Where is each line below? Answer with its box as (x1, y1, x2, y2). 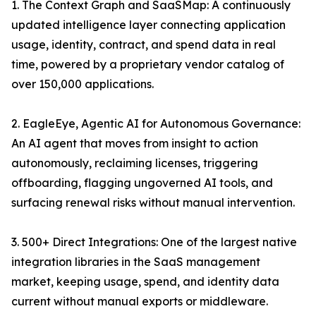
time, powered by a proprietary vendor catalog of (11, 57, 284, 72)
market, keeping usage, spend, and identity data (11, 274, 279, 289)
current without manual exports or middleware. (11, 294, 268, 309)
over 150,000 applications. (11, 77, 154, 92)
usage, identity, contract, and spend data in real (11, 37, 276, 52)
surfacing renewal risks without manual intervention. (11, 195, 295, 210)
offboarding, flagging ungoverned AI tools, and (11, 176, 273, 190)
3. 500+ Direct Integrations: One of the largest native (11, 235, 297, 250)
